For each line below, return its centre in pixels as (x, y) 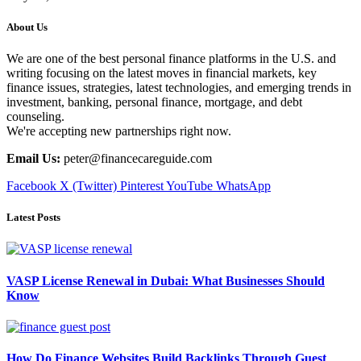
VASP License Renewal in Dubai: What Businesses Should (166, 280)
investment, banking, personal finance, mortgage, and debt (154, 102)
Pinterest (142, 185)
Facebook (31, 185)
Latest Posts (33, 218)
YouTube (189, 185)
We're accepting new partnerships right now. (119, 131)
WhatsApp (243, 185)
